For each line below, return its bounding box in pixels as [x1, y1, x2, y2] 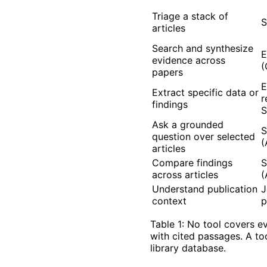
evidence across [152, 54, 225, 66]
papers [152, 66, 183, 78]
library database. [150, 241, 226, 254]
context [152, 194, 187, 207]
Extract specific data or [152, 86, 259, 98]
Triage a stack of [152, 10, 228, 22]
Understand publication [152, 182, 257, 195]
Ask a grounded [152, 118, 223, 131]
